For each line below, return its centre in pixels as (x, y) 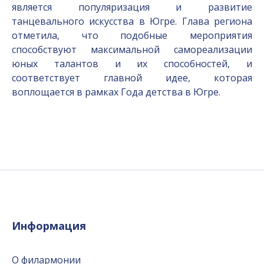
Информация (49, 226)
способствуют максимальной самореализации (132, 49)
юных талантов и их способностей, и (132, 64)
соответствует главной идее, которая (132, 78)
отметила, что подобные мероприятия (132, 35)
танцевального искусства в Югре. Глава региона (132, 21)
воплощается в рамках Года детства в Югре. (116, 92)
